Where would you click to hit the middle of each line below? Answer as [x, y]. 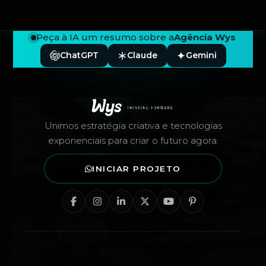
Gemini [201, 55]
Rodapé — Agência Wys [103, 82]
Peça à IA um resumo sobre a [105, 37]
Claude [142, 55]
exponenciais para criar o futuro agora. [133, 141]
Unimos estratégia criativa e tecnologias [133, 126]
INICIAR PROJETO [137, 169]
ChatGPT [79, 55]
